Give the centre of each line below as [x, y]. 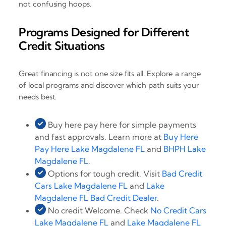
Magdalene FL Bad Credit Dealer [96, 198]
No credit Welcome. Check [98, 211]
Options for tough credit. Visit [104, 174]
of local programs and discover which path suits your [109, 85]
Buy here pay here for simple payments [121, 125]
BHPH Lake [185, 149]
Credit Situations [62, 46]
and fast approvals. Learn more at [99, 137]
